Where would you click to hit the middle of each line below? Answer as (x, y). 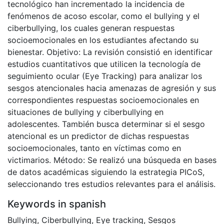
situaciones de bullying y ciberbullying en (85, 112)
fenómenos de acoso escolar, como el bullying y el (103, 16)
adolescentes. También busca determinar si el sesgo (106, 124)
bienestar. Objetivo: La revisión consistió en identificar (110, 52)
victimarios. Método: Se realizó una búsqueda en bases (112, 160)
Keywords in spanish (57, 204)
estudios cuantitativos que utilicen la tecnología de (104, 64)
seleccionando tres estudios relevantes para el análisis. (111, 184)
